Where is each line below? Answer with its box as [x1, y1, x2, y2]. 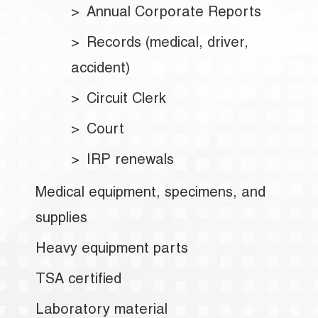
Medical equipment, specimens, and [35, 187, 265, 202]
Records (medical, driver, [87, 36, 248, 51]
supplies [35, 212, 87, 227]
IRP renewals [87, 153, 174, 168]
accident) [71, 62, 130, 77]
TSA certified [35, 273, 121, 288]
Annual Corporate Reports [87, 6, 261, 21]
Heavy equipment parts [35, 243, 188, 258]
